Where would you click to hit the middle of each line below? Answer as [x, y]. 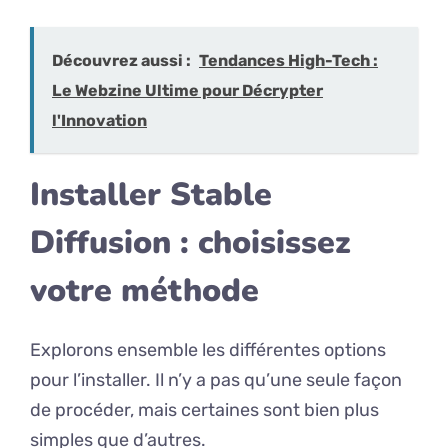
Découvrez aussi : [121, 61]
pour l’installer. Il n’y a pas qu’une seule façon [216, 380]
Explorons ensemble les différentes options [208, 350]
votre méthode [144, 291]
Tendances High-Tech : [288, 61]
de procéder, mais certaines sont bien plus [204, 410]
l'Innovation [99, 121]
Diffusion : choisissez [190, 243]
